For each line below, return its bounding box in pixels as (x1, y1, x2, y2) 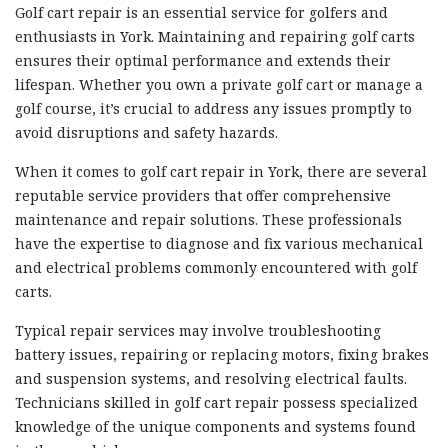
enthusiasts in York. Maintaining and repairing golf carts (15, 26, 415, 46)
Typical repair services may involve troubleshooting (15, 320, 381, 340)
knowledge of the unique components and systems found (15, 416, 416, 436)
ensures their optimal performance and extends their (15, 50, 391, 70)
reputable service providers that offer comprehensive (15, 185, 391, 205)
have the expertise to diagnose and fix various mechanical (15, 233, 423, 253)
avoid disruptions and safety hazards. (15, 122, 278, 142)
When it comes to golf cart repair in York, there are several (15, 161, 427, 181)
